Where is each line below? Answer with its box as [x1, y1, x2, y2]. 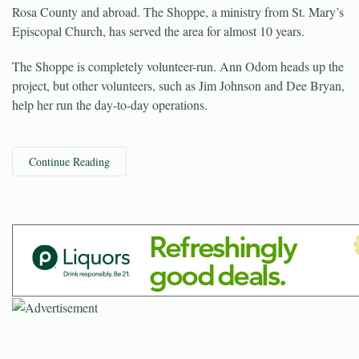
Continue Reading [29, 184, 110, 200]
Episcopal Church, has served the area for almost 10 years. [12, 53, 305, 70]
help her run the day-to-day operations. [12, 127, 208, 143]
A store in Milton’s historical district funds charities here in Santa [12, 14, 337, 31]
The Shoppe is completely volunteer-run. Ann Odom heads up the [12, 88, 344, 105]
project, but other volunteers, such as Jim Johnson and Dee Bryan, [12, 107, 345, 124]
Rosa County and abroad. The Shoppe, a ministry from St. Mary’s [12, 34, 344, 50]
